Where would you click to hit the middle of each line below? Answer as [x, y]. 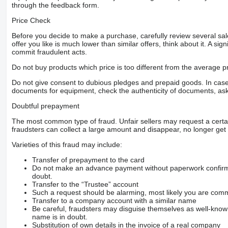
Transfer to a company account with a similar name [114, 200]
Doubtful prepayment [45, 106]
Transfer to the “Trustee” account [85, 184]
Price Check [31, 20]
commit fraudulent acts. [49, 52]
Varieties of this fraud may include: [67, 144]
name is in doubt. [60, 217]
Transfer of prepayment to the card [88, 160]
